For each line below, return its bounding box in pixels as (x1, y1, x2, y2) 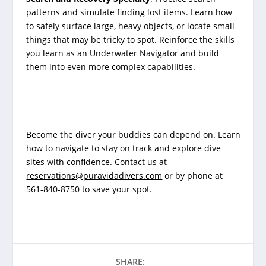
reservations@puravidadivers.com (26, 170, 163, 182)
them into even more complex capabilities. (26, 61, 196, 73)
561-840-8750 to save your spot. (26, 183, 153, 195)
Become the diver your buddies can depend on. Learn (26, 129, 241, 141)
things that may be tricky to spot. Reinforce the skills (26, 34, 235, 46)
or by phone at (162, 170, 223, 182)
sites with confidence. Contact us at (26, 156, 167, 168)
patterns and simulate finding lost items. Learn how (26, 7, 233, 18)
